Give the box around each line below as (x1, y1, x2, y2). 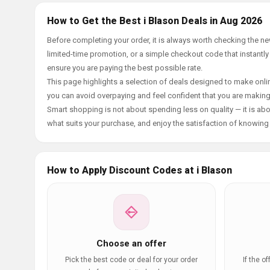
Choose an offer (96, 238, 166, 249)
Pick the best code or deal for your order (65, 256, 198, 264)
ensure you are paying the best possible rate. (47, 63, 202, 72)
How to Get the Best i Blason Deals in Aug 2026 (47, 15, 262, 27)
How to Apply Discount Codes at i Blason (47, 165, 232, 176)
